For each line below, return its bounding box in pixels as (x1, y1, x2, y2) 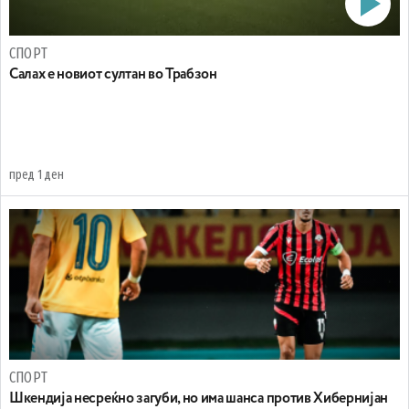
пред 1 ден (9, 167, 64, 184)
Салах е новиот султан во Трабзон (9, 68, 217, 83)
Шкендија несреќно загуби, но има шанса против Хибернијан (9, 392, 389, 407)
